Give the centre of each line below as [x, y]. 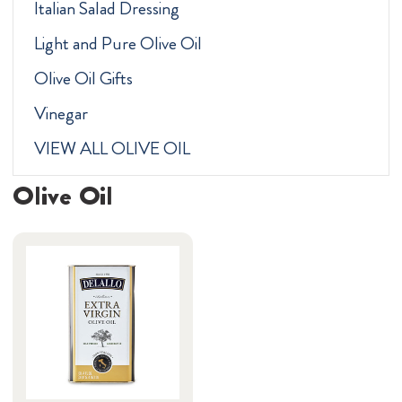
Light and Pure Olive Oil [118, 44]
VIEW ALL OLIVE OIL [112, 149]
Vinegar [61, 114]
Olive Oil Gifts [83, 79]
